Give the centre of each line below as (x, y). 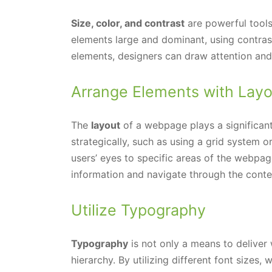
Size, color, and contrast (128, 23)
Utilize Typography (138, 210)
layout (106, 125)
